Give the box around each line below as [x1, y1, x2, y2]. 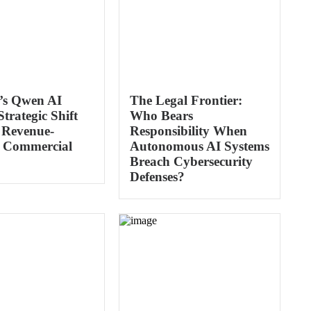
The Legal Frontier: [129, 93, 242, 108]
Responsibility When [129, 124, 247, 138]
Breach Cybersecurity [129, 154, 253, 169]
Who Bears [129, 108, 193, 123]
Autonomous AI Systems [129, 139, 269, 153]
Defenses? [129, 169, 185, 184]
